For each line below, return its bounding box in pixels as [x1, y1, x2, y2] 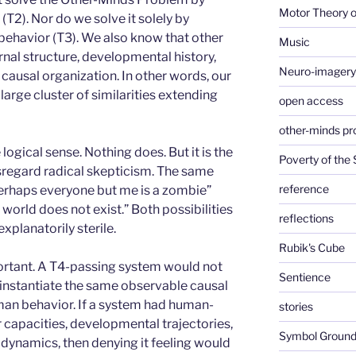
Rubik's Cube [278, 240, 345, 254]
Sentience [278, 269, 331, 284]
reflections [278, 211, 334, 225]
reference [278, 181, 329, 195]
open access [278, 93, 343, 107]
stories [278, 299, 313, 313]
